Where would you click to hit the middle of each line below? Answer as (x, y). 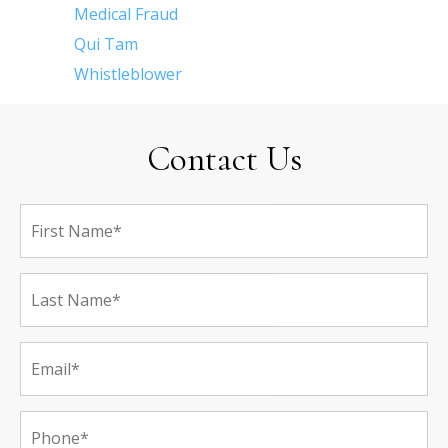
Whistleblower (128, 74)
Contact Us (224, 159)
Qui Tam (106, 44)
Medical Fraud (126, 14)
